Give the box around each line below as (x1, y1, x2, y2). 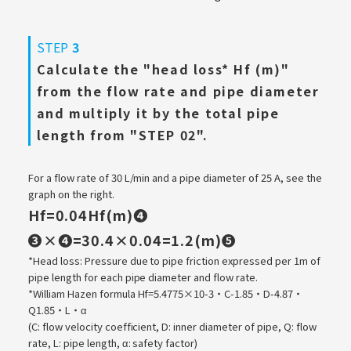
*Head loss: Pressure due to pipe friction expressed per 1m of (27, 252, 320, 268)
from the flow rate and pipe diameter (36, 81, 320, 100)
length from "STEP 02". (36, 125, 209, 144)
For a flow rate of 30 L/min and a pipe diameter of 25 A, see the (27, 169, 322, 185)
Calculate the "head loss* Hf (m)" (36, 59, 290, 78)
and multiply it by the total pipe (36, 103, 280, 122)
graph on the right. (27, 186, 114, 201)
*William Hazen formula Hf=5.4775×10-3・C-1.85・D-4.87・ (27, 285, 304, 301)
